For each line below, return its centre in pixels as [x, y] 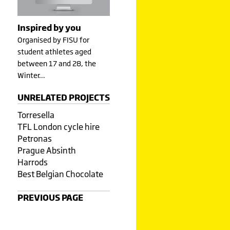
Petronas [34, 138]
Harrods [32, 162]
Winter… [31, 75]
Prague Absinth [46, 150]
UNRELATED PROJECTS [63, 97]
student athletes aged [54, 51]
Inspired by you [49, 27]
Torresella [36, 115]
